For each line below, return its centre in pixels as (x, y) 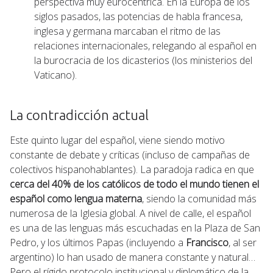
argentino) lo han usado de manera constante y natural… (133, 257)
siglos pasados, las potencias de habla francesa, (138, 16)
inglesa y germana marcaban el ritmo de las (127, 31)
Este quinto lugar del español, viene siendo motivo (117, 140)
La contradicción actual (79, 115)
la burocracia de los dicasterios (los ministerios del (143, 60)
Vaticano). (55, 75)
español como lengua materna (76, 198)
